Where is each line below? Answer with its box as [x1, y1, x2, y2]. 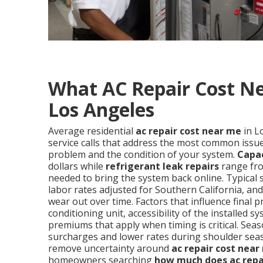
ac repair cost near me [136, 124, 241, 137]
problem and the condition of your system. [48, 147, 237, 161]
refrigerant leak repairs [106, 159, 219, 173]
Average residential [48, 124, 136, 137]
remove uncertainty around [48, 241, 171, 255]
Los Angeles [48, 96, 154, 122]
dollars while [48, 159, 106, 173]
